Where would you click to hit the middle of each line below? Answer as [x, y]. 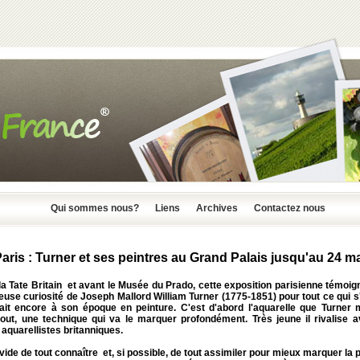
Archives [217, 208]
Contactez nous [290, 208]
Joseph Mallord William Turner [151, 297]
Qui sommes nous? [95, 208]
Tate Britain [35, 285]
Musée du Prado [155, 285]
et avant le [90, 285]
